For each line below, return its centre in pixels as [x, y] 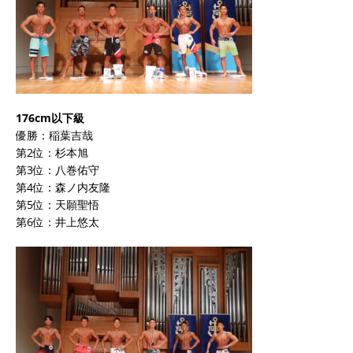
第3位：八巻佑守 [58, 169]
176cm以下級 [50, 117]
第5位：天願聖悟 [58, 204]
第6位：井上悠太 [58, 221]
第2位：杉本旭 [52, 152]
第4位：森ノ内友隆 [63, 187]
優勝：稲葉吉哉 [54, 135]
